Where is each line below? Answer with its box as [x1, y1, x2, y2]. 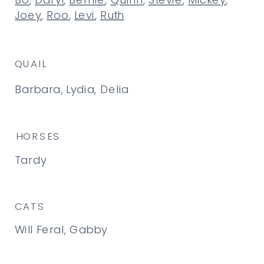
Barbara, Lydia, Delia [15, 81, 130, 97]
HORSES [15, 129, 61, 144]
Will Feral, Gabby [15, 222, 108, 237]
